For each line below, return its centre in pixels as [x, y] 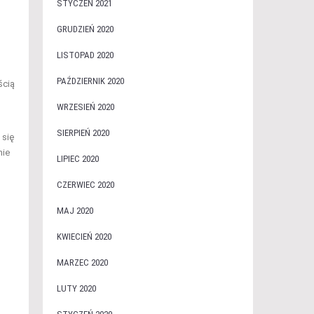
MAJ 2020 [75, 211]
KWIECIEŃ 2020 [84, 237]
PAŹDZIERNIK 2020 [90, 81]
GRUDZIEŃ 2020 [85, 29]
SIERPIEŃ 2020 [83, 133]
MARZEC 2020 [82, 262]
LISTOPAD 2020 [85, 55]
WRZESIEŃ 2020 [85, 107]
